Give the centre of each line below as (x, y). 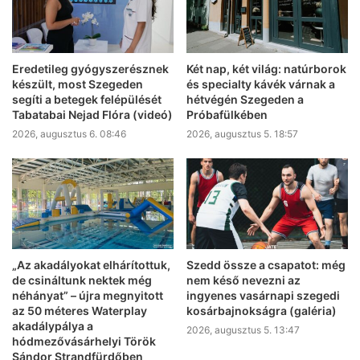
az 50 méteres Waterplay (80, 311)
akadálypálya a (53, 326)
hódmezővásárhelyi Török (84, 342)
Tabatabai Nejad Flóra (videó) (92, 114)
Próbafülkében (227, 114)
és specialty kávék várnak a (261, 84)
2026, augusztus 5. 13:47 (243, 330)
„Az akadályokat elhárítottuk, (91, 265)
